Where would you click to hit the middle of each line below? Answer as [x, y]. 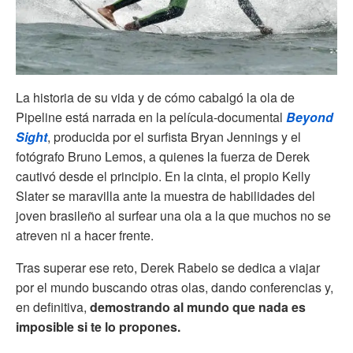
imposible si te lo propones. [98, 327]
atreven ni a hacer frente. [85, 236]
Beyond [310, 117]
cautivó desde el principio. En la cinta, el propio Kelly [163, 176]
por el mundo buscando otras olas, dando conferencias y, [175, 288]
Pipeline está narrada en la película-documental [151, 117]
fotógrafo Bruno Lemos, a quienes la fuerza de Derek [163, 157]
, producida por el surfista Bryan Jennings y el [174, 137]
